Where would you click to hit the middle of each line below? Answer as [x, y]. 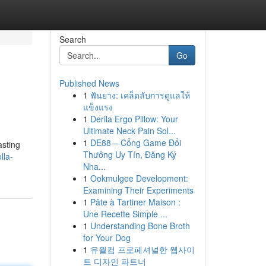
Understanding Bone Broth [140, 226]
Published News [89, 83]
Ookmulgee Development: [139, 178]
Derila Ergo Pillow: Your [134, 119]
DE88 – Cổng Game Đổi [135, 142]
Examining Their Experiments [138, 190]
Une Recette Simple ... [125, 214]
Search [72, 39]
